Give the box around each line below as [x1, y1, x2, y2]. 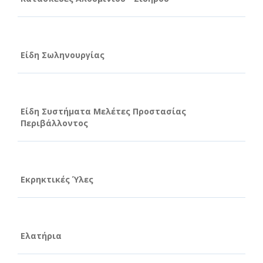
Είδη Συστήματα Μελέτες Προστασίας [21, 105, 186, 117]
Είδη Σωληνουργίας [21, 49, 104, 60]
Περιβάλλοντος [21, 117, 88, 129]
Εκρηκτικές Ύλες [21, 173, 93, 185]
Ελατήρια [21, 230, 62, 241]
